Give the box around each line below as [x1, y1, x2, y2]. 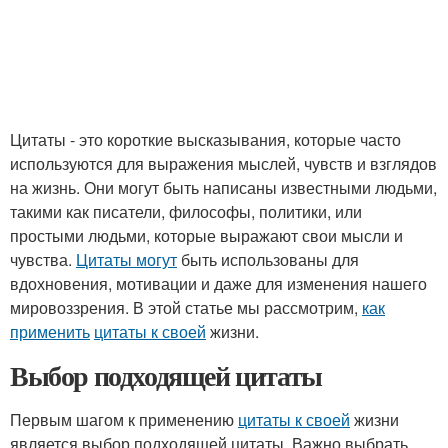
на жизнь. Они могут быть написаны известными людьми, [10, 176, 437, 199]
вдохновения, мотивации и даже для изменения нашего [10, 272, 427, 295]
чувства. [10, 248, 76, 271]
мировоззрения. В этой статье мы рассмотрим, [10, 296, 362, 319]
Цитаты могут [76, 248, 177, 271]
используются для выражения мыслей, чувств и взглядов [10, 152, 437, 175]
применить [10, 320, 90, 343]
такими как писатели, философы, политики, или [10, 200, 362, 223]
